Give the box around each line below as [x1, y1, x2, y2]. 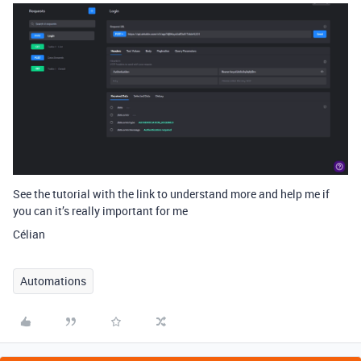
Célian [13, 226, 45, 243]
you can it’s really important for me [13, 203, 188, 219]
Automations [20, 273, 86, 289]
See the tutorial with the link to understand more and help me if [13, 186, 330, 202]
